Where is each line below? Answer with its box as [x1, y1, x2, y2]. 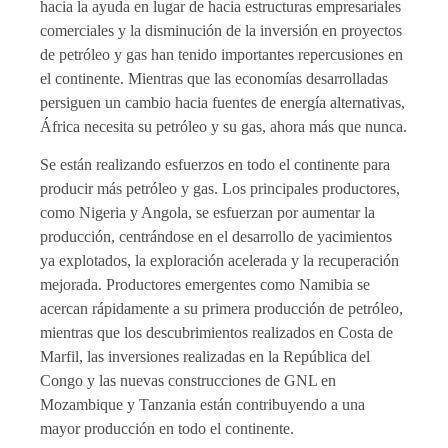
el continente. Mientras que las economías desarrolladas [40, 69, 388, 87]
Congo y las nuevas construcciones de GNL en [40, 372, 336, 390]
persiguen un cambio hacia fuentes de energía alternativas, [40, 93, 405, 111]
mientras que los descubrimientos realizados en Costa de [40, 324, 393, 342]
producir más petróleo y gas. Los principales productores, [40, 180, 400, 198]
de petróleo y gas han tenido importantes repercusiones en [40, 45, 403, 63]
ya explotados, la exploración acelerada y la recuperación [40, 252, 399, 270]
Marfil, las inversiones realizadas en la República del [40, 348, 370, 366]
